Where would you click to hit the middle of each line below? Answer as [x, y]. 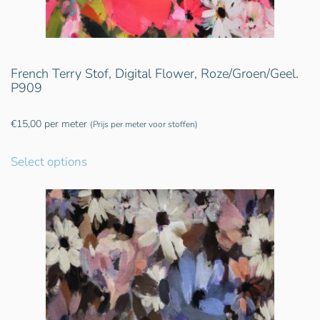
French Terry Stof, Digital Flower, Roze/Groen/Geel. [155, 74]
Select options [49, 162]
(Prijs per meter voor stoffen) [144, 125]
